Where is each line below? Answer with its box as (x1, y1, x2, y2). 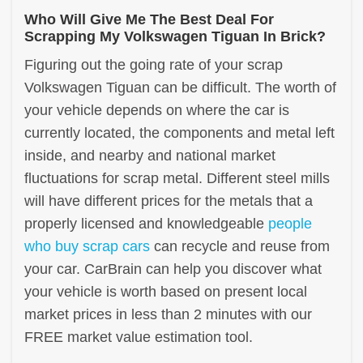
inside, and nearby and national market (24, 147, 275, 164)
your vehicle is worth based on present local (24, 283, 307, 300)
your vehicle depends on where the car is (24, 101, 289, 118)
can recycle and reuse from (150, 237, 330, 254)
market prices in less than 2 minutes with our (24, 305, 312, 322)
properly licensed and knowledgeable (24, 215, 268, 232)
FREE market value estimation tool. (24, 328, 253, 345)
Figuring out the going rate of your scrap (24, 56, 283, 73)
